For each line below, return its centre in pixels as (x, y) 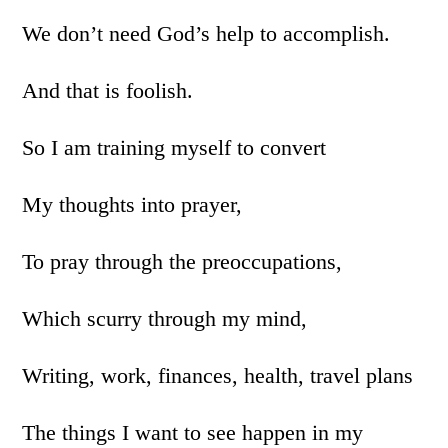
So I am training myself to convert (174, 147)
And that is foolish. (108, 90)
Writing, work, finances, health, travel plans (218, 375)
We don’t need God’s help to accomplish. (206, 33)
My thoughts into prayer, (132, 204)
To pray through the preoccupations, (182, 261)
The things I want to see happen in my (193, 432)
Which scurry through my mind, (165, 318)
